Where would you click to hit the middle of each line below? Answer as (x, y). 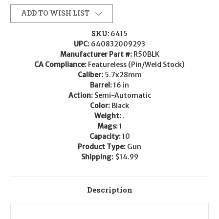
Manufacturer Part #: (97, 55)
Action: (81, 96)
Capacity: (106, 137)
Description (109, 190)
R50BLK (146, 55)
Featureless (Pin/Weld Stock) (136, 65)
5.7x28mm (123, 75)
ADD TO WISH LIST (55, 13)
